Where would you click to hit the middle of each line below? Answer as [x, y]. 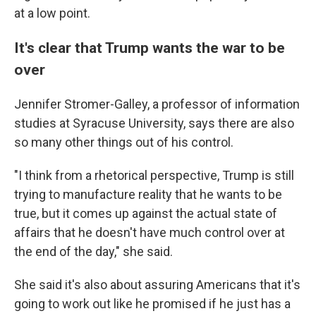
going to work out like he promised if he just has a [152, 304]
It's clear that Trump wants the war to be [150, 48]
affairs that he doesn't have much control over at [150, 232]
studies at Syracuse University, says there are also [154, 123]
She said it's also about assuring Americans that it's [157, 285]
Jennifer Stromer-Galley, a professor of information [157, 104]
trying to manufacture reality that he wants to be [148, 194]
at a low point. [52, 13]
